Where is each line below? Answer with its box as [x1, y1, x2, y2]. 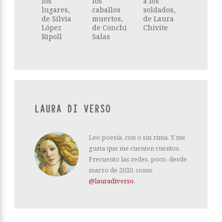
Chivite [143, 23, 168, 32]
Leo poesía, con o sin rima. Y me [89, 133, 185, 142]
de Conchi [92, 23, 127, 32]
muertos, [92, 14, 123, 23]
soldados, [143, 5, 175, 14]
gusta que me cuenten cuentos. [89, 144, 180, 153]
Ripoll [42, 32, 62, 41]
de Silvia [42, 14, 71, 23]
